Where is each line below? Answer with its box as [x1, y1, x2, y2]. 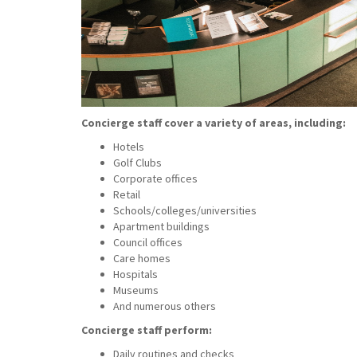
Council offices [113, 235, 182, 249]
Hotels [113, 139, 144, 154]
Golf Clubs [113, 155, 162, 170]
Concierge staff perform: [81, 323, 212, 337]
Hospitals [113, 267, 158, 281]
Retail [113, 187, 140, 202]
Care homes [113, 251, 171, 265]
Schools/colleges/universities [113, 203, 257, 218]
